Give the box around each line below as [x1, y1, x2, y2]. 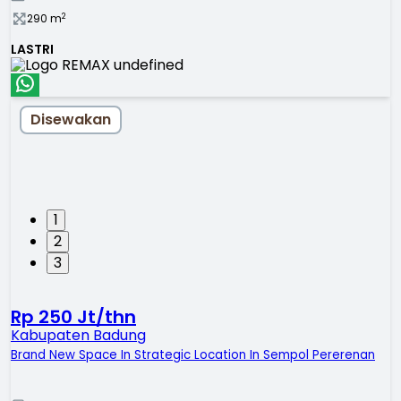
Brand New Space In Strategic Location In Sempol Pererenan [11, 346, 375, 364]
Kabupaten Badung [11, 325, 146, 346]
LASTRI [11, 39, 54, 58]
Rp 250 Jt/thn [11, 304, 136, 330]
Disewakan [30, 109, 111, 131]
